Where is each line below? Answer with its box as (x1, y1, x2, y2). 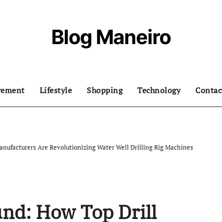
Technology (137, 85, 180, 96)
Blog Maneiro (51, 25, 171, 49)
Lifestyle (39, 85, 72, 96)
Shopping (87, 85, 122, 96)
